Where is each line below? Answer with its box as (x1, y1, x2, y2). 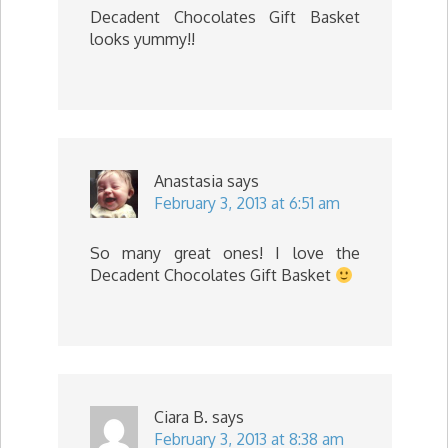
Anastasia (154, 171, 223, 191)
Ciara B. (154, 407, 208, 427)
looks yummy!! (90, 29, 195, 49)
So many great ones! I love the (90, 243, 360, 263)
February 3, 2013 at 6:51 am (154, 193, 340, 213)
